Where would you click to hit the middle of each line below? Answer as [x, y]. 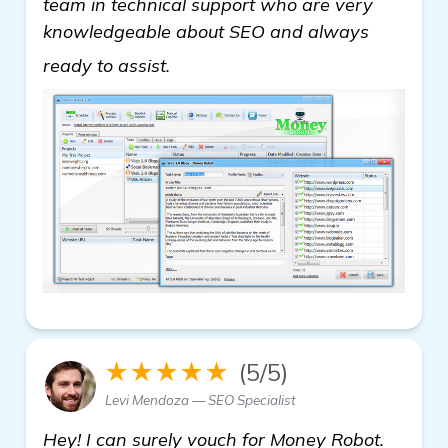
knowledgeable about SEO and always [206, 31]
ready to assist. [109, 65]
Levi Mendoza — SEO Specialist [200, 399]
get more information [263, 58]
